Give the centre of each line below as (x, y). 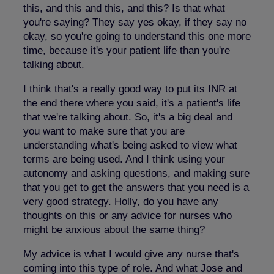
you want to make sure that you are (104, 131)
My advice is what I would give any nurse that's (131, 254)
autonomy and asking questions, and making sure (136, 173)
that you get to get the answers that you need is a (136, 187)
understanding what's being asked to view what (130, 145)
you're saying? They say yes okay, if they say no (135, 22)
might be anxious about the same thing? (114, 229)
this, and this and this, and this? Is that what (124, 8)
